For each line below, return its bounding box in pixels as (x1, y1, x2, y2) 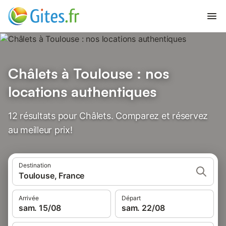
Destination (19, 161, 51, 169)
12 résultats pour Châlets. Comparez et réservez (8, 110, 208, 121)
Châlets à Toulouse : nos (8, 65, 169, 82)
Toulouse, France (19, 171, 85, 181)
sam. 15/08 (19, 203, 62, 213)
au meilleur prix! (8, 125, 73, 135)
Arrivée (19, 194, 39, 202)
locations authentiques (8, 83, 156, 100)
